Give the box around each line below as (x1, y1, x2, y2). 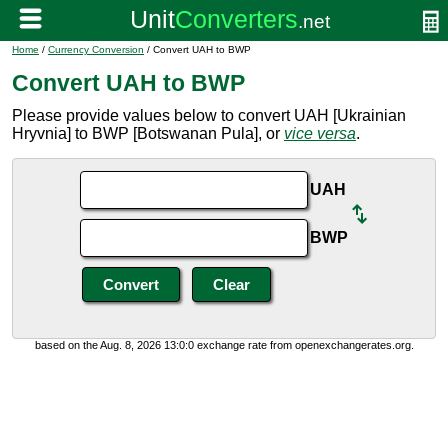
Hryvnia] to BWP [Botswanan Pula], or (12, 125, 284, 142)
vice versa (284, 125, 356, 142)
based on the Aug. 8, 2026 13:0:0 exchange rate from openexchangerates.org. (34, 339, 414, 351)
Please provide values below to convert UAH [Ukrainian (12, 107, 406, 124)
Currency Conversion (48, 44, 144, 55)
